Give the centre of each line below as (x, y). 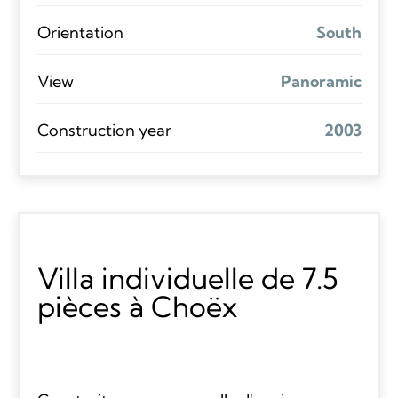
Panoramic (321, 81)
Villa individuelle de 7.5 (187, 278)
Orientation (80, 32)
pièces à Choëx (137, 306)
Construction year (104, 130)
